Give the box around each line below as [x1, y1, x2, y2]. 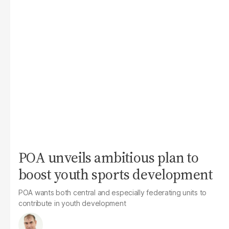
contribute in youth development [18, 199, 126, 208]
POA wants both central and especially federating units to [18, 188, 207, 197]
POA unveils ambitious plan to [18, 148, 199, 167]
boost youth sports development [18, 165, 213, 184]
